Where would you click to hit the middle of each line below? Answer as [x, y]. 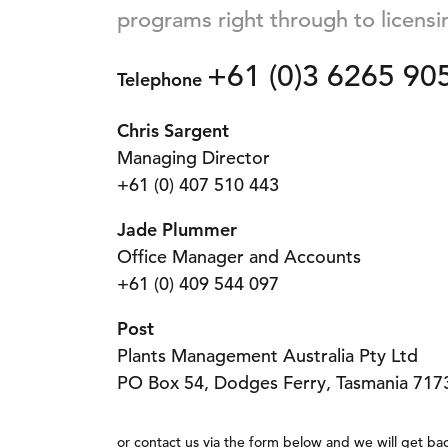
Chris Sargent [173, 130]
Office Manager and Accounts [239, 256]
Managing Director [193, 157]
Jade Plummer [177, 229]
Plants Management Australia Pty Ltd [267, 355]
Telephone [159, 79]
